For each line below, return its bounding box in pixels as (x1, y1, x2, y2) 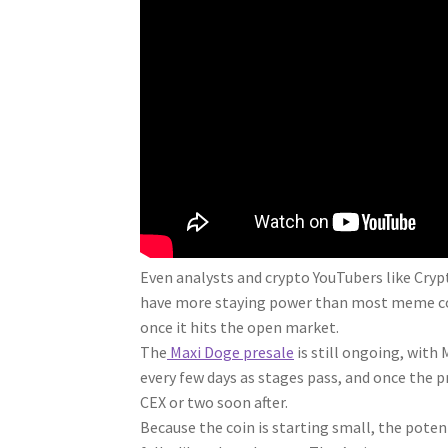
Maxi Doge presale (167, 342, 295, 363)
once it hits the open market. (140, 317, 340, 338)
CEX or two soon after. (140, 392, 289, 413)
